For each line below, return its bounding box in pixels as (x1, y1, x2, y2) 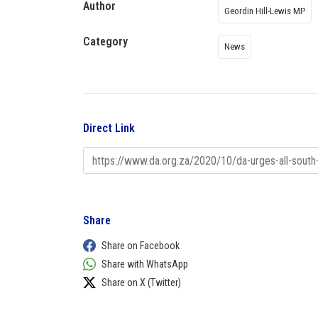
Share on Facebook (102, 240, 180, 251)
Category (83, 35, 128, 48)
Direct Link (83, 121, 135, 135)
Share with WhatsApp (102, 258, 188, 270)
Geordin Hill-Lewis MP (224, 6, 305, 16)
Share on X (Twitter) (102, 277, 181, 288)
